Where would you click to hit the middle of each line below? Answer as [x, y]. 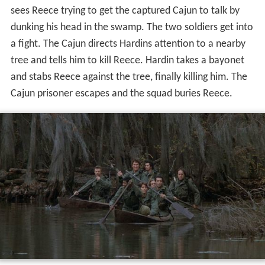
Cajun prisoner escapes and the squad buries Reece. [121, 94]
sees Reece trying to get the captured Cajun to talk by [125, 11]
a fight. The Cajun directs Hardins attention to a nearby [128, 44]
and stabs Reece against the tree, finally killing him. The [129, 77]
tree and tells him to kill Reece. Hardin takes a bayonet [127, 61]
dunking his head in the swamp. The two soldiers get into [132, 28]
